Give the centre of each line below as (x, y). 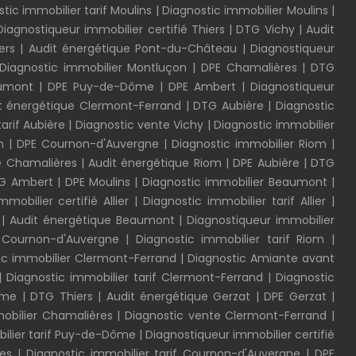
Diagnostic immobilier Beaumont (234, 182)
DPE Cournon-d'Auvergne (88, 144)
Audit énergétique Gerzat (178, 296)
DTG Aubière (231, 106)
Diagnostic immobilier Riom (249, 144)
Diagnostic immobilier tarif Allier (235, 201)
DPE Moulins (97, 182)
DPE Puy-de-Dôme (104, 87)
